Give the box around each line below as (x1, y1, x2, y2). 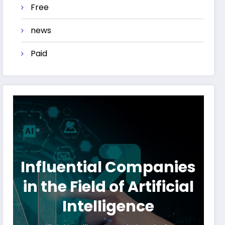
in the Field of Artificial (23, 176, 194, 198)
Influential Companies (21, 157, 196, 178)
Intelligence (62, 196, 155, 217)
